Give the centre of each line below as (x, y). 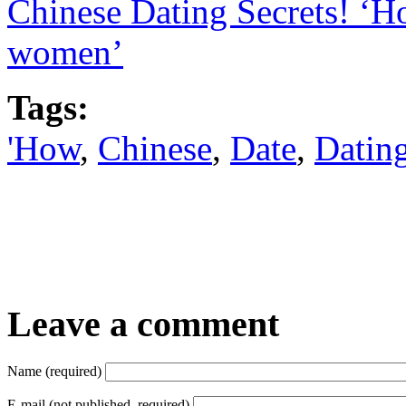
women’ (65, 53)
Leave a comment (143, 324)
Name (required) (54, 372)
